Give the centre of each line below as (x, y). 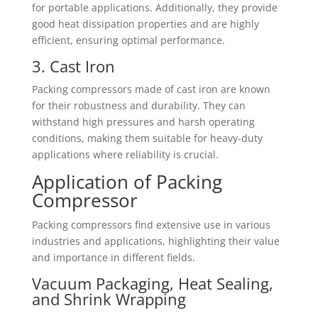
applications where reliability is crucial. (125, 154)
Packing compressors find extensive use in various (151, 225)
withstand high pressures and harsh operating (143, 122)
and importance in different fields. (113, 257)
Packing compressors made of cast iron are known (151, 89)
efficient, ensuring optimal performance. (128, 40)
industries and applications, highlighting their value (155, 241)
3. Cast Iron (73, 66)
